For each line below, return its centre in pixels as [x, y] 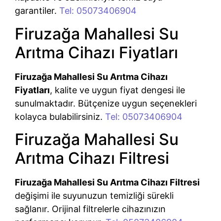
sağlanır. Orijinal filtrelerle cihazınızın [90, 209]
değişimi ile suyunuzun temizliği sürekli [94, 195]
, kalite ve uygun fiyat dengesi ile [117, 90]
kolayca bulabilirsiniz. [60, 116]
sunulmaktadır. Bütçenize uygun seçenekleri [106, 103]
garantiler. [37, 11]
